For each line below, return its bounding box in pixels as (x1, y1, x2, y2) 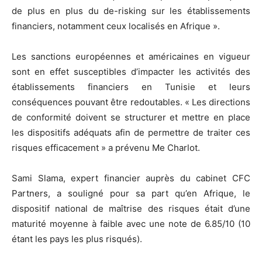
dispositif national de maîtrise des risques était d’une (12, 202, 250, 214)
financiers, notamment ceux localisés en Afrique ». (12, 20, 220, 32)
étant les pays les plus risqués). (12, 233, 142, 244)
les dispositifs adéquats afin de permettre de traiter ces (12, 126, 250, 138)
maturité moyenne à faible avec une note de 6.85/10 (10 (12, 218, 250, 229)
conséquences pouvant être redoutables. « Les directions (12, 96, 250, 108)
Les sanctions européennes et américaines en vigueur (12, 50, 250, 62)
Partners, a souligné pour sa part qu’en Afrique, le (12, 187, 250, 199)
